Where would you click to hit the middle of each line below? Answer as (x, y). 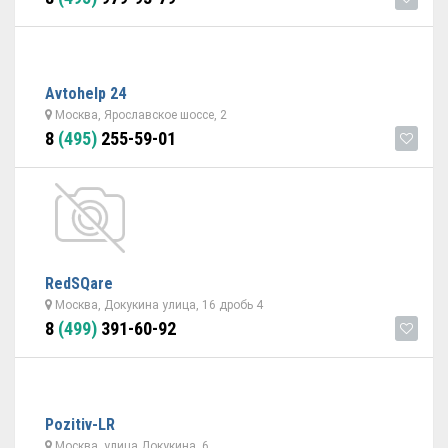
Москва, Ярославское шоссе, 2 (139, 115)
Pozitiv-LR (80, 424)
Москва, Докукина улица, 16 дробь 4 (157, 305)
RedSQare (79, 283)
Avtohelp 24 (85, 93)
